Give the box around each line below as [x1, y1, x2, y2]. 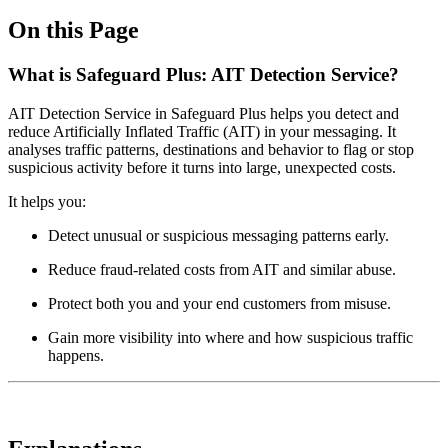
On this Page [8, 16, 139, 43]
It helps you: [8, 192, 86, 210]
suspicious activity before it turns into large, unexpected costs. [8, 158, 396, 176]
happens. [48, 346, 104, 364]
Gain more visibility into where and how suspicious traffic [48, 328, 413, 346]
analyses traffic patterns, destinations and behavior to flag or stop [8, 140, 414, 158]
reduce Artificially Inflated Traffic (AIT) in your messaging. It [8, 122, 396, 140]
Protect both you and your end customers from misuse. [48, 294, 391, 312]
